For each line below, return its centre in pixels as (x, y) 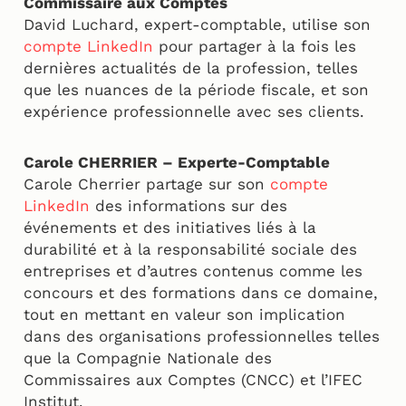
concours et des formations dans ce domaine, (201, 293)
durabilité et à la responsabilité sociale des (190, 250)
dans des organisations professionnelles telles (202, 337)
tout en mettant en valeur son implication (184, 315)
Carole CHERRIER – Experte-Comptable (177, 163)
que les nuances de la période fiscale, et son (196, 90)
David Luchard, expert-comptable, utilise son (197, 25)
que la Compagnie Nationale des (148, 358)
